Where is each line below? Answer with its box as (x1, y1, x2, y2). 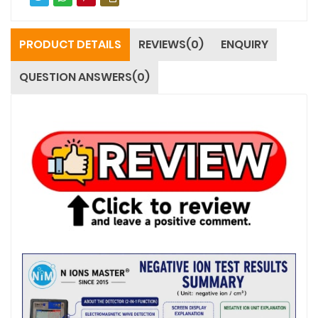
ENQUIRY (221, 36, 268, 53)
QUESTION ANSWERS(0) (19, 69, 150, 86)
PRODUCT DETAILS (19, 36, 121, 53)
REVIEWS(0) (138, 36, 204, 53)
